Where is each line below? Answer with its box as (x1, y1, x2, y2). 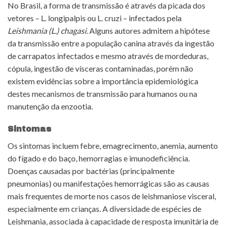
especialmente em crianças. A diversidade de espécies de (8, 204, 201, 214)
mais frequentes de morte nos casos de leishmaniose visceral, (8, 191, 216, 201)
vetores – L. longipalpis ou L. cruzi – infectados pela (8, 13, 182, 23)
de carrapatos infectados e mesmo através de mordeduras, (8, 50, 208, 61)
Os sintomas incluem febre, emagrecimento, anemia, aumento (8, 141, 218, 151)
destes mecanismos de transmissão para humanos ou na (8, 88, 197, 98)
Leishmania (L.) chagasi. (8, 25, 88, 35)
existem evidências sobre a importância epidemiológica (8, 76, 198, 86)
